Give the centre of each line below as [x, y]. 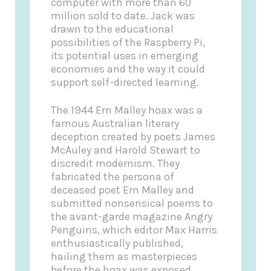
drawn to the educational [113, 29]
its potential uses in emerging [125, 56]
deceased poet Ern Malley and [123, 190]
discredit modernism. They [116, 163]
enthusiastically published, [117, 243]
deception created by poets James [133, 136]
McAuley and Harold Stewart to [126, 150]
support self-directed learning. [125, 83]
